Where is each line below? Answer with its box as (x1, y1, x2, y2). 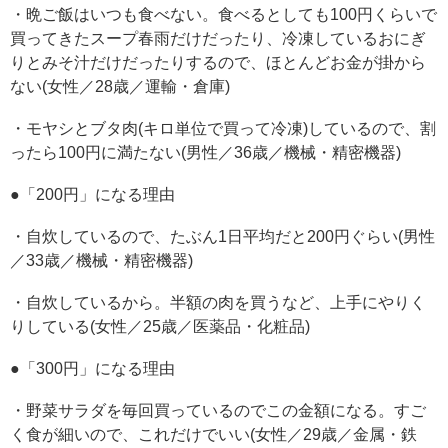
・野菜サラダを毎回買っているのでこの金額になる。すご (10, 402, 426, 420)
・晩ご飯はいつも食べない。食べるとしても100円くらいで (10, 6, 437, 24)
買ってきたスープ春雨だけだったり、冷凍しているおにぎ (10, 30, 426, 48)
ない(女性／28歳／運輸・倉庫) (10, 78, 230, 96)
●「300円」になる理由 (10, 360, 175, 378)
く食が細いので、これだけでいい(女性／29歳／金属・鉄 (10, 426, 417, 444)
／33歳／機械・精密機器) (10, 252, 193, 270)
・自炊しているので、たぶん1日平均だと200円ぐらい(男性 (10, 228, 435, 246)
